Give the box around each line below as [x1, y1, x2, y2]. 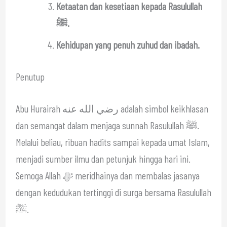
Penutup [15, 70, 45, 83]
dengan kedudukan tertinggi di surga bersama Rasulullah [15, 185, 211, 198]
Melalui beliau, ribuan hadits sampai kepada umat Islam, [15, 135, 210, 148]
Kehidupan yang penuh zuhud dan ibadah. [56, 38, 200, 51]
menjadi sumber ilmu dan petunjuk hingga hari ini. [15, 152, 191, 165]
